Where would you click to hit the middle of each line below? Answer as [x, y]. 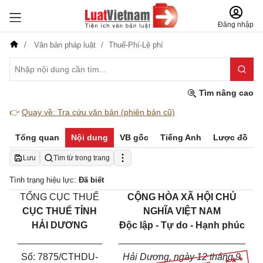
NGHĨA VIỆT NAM [182, 211]
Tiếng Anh [181, 137]
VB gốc [134, 137]
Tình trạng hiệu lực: [44, 180]
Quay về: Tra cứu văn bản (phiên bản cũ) [98, 112]
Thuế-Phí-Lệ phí [136, 45]
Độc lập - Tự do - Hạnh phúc [182, 225]
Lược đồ [230, 137]
